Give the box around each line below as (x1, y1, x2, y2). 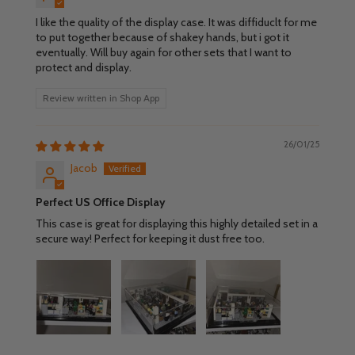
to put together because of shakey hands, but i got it (35, 29, 289, 44)
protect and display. (35, 59, 132, 74)
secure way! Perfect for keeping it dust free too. (35, 231, 265, 246)
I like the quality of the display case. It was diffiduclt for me (35, 14, 317, 29)
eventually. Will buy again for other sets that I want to (35, 44, 292, 59)
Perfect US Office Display (35, 194, 166, 209)
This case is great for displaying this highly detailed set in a (35, 216, 318, 231)
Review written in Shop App (42, 91, 159, 104)
